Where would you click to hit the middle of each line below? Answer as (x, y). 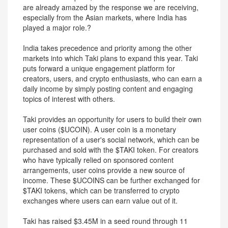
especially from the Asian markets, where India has (105, 17)
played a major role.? (57, 27)
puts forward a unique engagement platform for (99, 68)
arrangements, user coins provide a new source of (104, 170)
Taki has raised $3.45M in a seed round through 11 (105, 221)
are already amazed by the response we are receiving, (111, 7)
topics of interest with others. (69, 99)
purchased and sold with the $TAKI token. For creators (111, 150)
